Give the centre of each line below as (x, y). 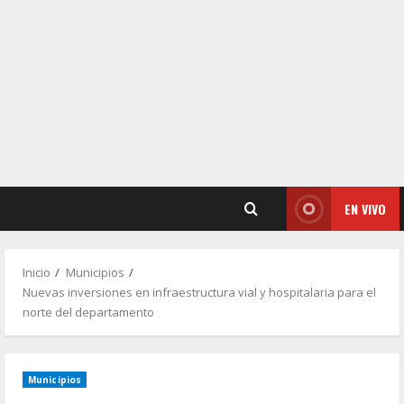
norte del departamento (88, 312)
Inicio (37, 272)
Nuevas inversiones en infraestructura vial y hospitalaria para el (199, 292)
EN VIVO (365, 209)
